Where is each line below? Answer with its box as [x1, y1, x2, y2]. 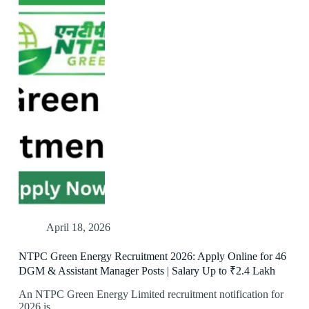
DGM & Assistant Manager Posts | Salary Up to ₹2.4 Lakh [18, 265, 275, 277]
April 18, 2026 [46, 221, 110, 234]
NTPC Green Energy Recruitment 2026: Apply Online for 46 [18, 250, 286, 263]
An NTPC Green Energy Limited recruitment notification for [18, 288, 283, 301]
